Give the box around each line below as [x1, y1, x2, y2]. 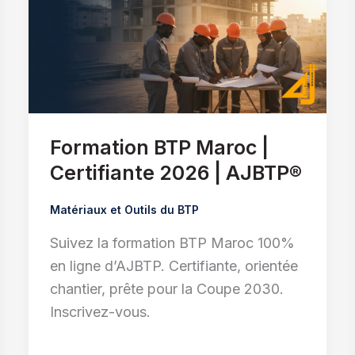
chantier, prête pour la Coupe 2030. [49, 281, 284, 298]
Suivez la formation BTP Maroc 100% [49, 235, 295, 252]
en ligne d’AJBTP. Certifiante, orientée [49, 258, 298, 275]
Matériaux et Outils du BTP [49, 203, 199, 217]
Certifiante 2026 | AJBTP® [49, 161, 302, 185]
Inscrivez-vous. [49, 303, 151, 321]
